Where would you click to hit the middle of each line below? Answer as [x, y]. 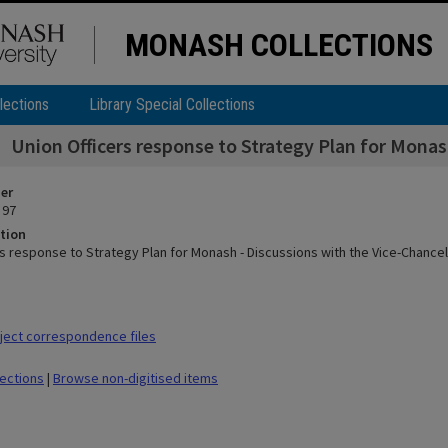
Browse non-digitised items [135, 378]
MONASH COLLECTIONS [279, 45]
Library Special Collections [172, 104]
